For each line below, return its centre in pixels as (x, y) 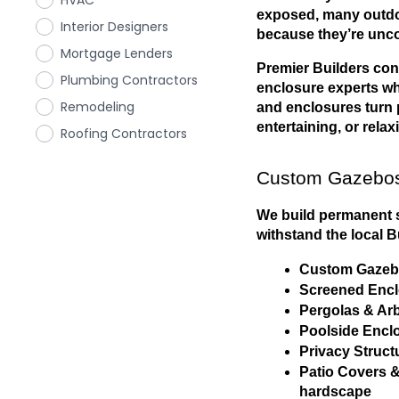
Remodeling (98, 107)
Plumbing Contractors (129, 80)
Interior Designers (114, 27)
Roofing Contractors (124, 134)
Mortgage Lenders (117, 53)
